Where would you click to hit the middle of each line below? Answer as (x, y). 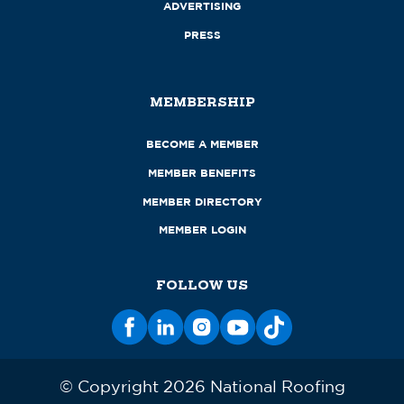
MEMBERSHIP (202, 102)
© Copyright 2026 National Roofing (202, 386)
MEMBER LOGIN (202, 230)
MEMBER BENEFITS (202, 173)
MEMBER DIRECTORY (202, 201)
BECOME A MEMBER (202, 144)
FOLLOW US (202, 285)
